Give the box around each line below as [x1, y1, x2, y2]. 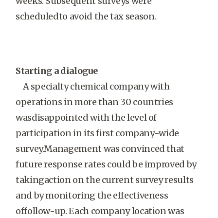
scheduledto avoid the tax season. [16, 11, 157, 22]
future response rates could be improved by [16, 159, 197, 170]
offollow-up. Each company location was [16, 205, 184, 217]
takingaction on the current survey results [16, 174, 194, 185]
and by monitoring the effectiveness [16, 190, 168, 201]
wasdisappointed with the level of [16, 112, 157, 123]
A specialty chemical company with [16, 81, 170, 92]
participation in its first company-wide [16, 127, 179, 139]
